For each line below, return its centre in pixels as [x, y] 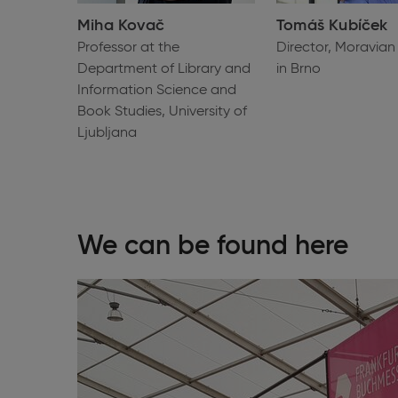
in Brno [298, 69]
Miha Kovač [121, 25]
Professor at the [128, 48]
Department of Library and [164, 69]
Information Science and [157, 90]
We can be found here [213, 247]
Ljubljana [107, 133]
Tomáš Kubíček [332, 25]
